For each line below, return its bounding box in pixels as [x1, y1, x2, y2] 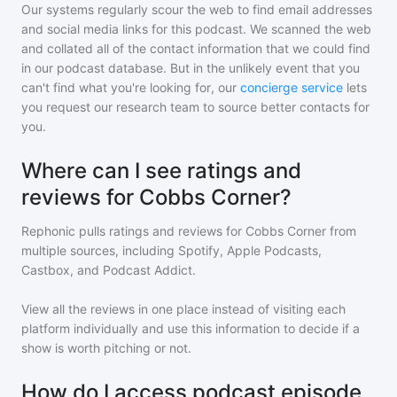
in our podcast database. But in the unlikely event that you [21, 60, 360, 75]
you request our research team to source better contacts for [21, 99, 370, 114]
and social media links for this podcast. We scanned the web [21, 21, 371, 36]
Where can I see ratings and [21, 158, 301, 183]
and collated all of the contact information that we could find [21, 41, 370, 56]
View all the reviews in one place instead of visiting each [21, 301, 346, 316]
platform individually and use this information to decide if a [21, 321, 360, 336]
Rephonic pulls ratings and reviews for [21, 223, 245, 238]
